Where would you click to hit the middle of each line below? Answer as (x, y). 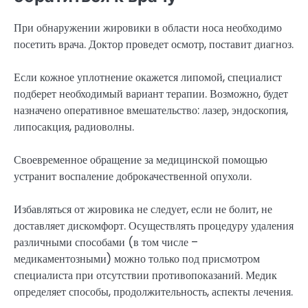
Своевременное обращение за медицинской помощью (141, 160)
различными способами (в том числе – (106, 243)
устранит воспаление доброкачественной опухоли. (133, 177)
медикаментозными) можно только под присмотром (137, 259)
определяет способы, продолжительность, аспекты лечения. (153, 292)
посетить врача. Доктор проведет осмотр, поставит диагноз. (154, 45)
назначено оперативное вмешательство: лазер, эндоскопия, (151, 111)
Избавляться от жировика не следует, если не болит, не (143, 210)
